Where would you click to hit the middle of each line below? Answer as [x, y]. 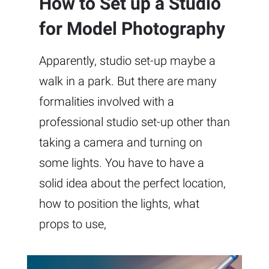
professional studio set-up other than [134, 122]
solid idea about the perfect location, [132, 183]
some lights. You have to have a [122, 163]
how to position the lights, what [119, 204]
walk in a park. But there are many [128, 81]
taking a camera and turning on [121, 143]
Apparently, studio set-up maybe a [127, 61]
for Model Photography [132, 29]
